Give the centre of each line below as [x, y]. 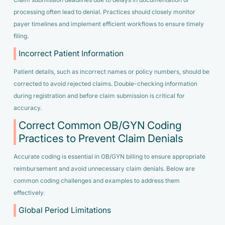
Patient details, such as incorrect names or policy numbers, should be [111, 72]
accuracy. [27, 108]
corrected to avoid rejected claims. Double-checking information [105, 84]
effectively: [29, 193]
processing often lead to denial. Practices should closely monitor [104, 12]
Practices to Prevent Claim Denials [101, 139]
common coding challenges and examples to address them [96, 181]
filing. [21, 36]
